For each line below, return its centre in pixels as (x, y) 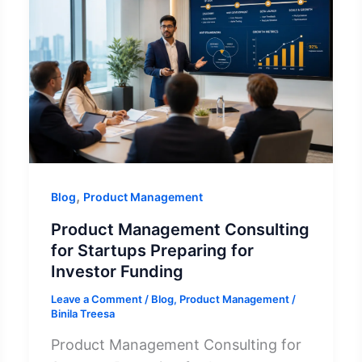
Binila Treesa (82, 313)
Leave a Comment (96, 299)
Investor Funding (117, 271)
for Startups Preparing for (152, 250)
